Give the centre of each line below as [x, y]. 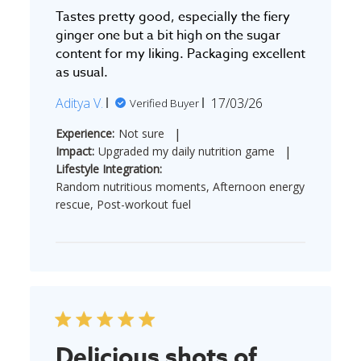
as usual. [81, 72]
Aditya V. [79, 103]
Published [266, 102]
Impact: [75, 151]
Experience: [85, 133]
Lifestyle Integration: [108, 168]
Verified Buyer [164, 103]
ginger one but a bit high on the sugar [168, 35]
